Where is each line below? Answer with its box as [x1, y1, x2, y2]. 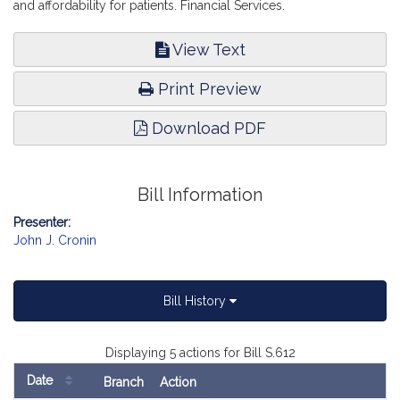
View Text [168, 40, 246, 59]
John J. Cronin [13, 233, 96, 247]
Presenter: [13, 215, 71, 229]
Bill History [163, 294, 229, 308]
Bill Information [137, 185, 262, 205]
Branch [104, 375, 144, 389]
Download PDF [147, 119, 266, 137]
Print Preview [154, 79, 262, 98]
